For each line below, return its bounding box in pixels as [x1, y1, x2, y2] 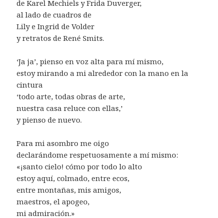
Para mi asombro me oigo [17, 138, 109, 148]
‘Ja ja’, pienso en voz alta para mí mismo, [17, 56, 164, 66]
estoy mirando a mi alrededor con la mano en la [17, 68, 189, 78]
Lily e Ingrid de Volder [17, 21, 95, 31]
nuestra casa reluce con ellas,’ [17, 103, 123, 113]
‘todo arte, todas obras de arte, [17, 91, 126, 101]
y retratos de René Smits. [17, 33, 105, 43]
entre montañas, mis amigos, [17, 184, 122, 195]
